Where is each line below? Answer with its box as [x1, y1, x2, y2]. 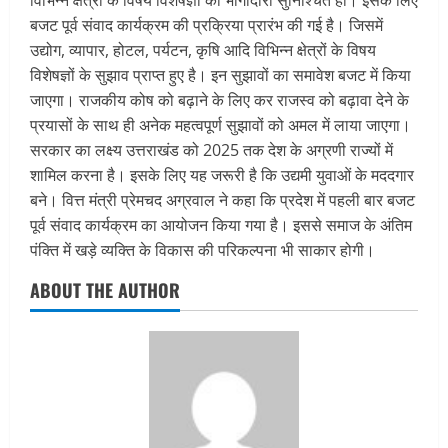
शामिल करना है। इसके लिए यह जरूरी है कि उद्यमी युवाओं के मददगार [30, 164, 414, 187]
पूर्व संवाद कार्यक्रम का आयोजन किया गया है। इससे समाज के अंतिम [30, 214, 412, 237]
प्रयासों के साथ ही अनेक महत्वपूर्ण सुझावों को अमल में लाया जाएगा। [30, 114, 411, 137]
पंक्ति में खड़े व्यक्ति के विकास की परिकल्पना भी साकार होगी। [30, 239, 375, 262]
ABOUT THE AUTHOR [30, 277, 180, 304]
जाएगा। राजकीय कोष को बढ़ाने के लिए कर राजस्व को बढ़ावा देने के [30, 89, 409, 112]
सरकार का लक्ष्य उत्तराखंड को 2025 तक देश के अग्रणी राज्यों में [30, 139, 393, 162]
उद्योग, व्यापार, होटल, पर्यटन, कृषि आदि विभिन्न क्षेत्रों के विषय [30, 39, 376, 62]
